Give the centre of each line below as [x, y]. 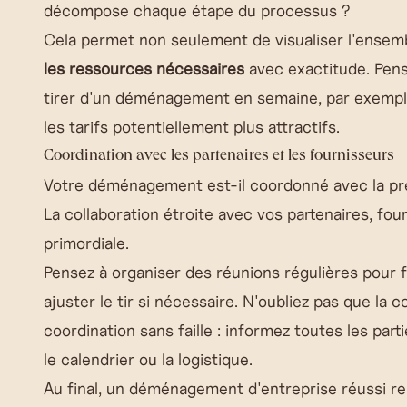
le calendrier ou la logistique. [148, 359]
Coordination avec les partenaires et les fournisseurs [219, 156]
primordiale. [86, 243]
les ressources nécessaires [144, 69]
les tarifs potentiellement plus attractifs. [192, 127]
